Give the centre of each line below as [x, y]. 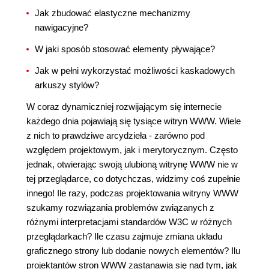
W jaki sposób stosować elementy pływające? [125, 49]
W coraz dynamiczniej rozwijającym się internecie [124, 107]
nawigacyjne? [62, 27]
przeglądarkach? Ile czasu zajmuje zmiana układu [124, 236]
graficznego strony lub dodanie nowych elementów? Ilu [133, 251]
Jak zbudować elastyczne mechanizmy [113, 13]
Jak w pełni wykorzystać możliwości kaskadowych [135, 71]
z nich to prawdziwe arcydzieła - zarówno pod [116, 135]
